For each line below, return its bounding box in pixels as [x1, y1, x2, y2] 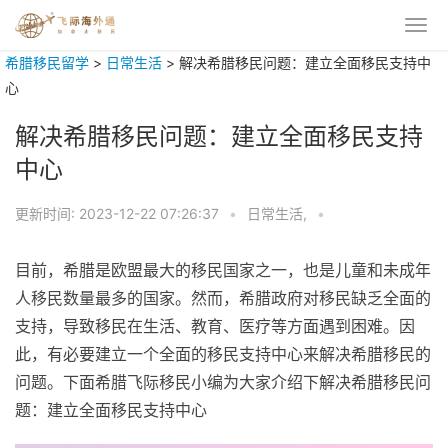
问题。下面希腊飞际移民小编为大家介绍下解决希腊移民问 [15, 372, 431, 392]
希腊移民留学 [5, 54, 89, 71]
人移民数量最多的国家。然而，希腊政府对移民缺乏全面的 [15, 288, 431, 308]
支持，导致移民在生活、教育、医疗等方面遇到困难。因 [15, 316, 415, 336]
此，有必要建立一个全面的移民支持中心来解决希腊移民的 [15, 344, 431, 364]
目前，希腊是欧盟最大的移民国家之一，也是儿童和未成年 [15, 260, 431, 280]
